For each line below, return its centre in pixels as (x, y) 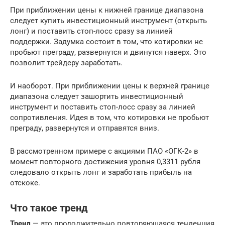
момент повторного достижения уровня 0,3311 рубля (105, 162)
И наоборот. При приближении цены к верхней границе (110, 86)
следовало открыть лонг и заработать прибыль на (101, 172)
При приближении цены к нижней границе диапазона (107, 10)
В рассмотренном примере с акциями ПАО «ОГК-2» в (104, 151)
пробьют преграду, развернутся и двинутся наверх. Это (108, 52)
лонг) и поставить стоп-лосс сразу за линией (91, 31)
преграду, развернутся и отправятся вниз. (85, 128)
